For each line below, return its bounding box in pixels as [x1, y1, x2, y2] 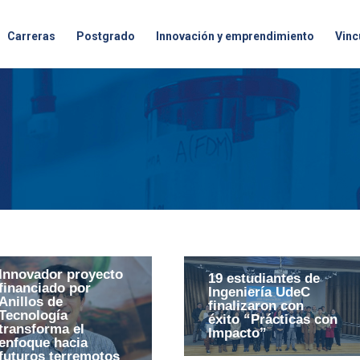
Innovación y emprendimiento [156, 30, 314, 43]
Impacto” [207, 325, 267, 342]
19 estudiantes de [207, 271, 320, 287]
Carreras [7, 30, 55, 43]
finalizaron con [207, 298, 304, 314]
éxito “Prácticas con [207, 312, 337, 328]
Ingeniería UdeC [207, 284, 310, 301]
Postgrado [76, 30, 135, 43]
